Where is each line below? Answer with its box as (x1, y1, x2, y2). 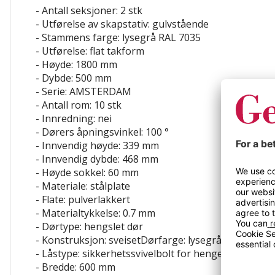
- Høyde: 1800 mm (36, 58, 117, 71)
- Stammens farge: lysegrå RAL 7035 (36, 31, 201, 44)
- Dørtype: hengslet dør (36, 220, 143, 233)
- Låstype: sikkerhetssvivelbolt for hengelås (36, 247, 236, 260)
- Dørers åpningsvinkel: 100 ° (36, 125, 169, 139)
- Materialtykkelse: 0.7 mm (36, 206, 155, 220)
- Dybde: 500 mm (36, 71, 112, 85)
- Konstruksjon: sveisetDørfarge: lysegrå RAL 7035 (36, 233, 266, 247)
